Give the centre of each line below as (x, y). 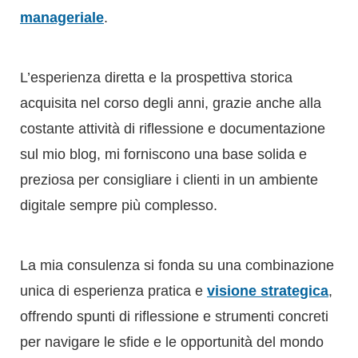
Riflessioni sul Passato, (165, 318)
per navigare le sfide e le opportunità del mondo (172, 231)
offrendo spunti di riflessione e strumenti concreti (174, 205)
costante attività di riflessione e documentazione (173, 17)
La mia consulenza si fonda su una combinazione (177, 154)
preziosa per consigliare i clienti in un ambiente (169, 68)
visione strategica (268, 179)
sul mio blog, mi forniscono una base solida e (163, 43)
